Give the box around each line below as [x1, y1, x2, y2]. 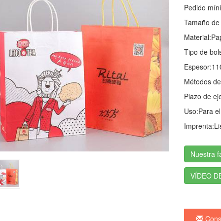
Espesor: [184, 62, 212, 72]
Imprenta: [184, 121, 214, 131]
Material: [184, 32, 211, 42]
